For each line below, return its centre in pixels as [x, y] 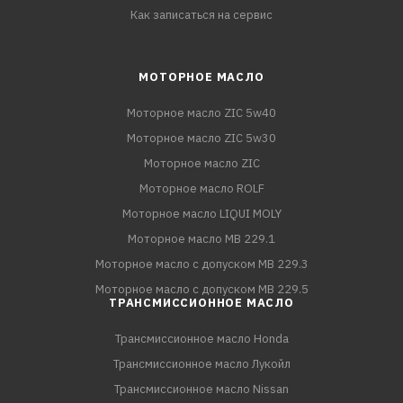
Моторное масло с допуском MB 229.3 [201, 264]
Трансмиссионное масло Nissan [201, 390]
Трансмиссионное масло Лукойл [201, 364]
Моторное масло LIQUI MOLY [201, 214]
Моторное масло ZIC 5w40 [201, 113]
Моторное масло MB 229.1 [201, 239]
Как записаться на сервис [201, 15]
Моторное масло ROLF [201, 189]
